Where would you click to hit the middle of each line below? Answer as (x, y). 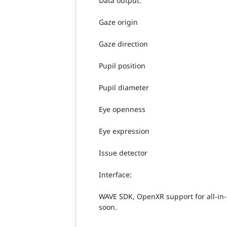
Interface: (116, 174)
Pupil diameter (124, 87)
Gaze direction (124, 44)
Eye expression (124, 131)
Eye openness (122, 109)
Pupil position (122, 65)
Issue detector (123, 153)
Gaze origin (119, 22)
